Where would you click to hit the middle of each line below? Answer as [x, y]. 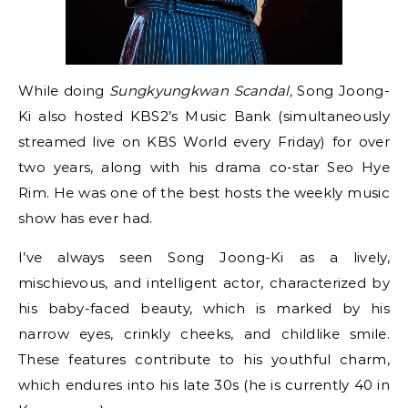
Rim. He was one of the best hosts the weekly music [204, 193]
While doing [64, 91]
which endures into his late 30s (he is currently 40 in [204, 385]
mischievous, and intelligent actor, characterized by [204, 283]
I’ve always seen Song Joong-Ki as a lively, [204, 258]
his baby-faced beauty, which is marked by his [204, 309]
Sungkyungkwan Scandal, [201, 91]
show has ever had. [86, 219]
